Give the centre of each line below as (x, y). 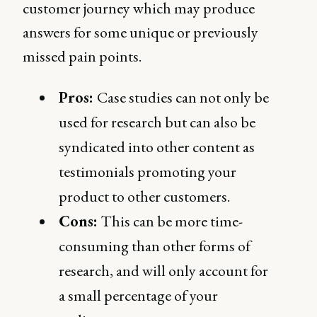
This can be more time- (171, 221)
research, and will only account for (164, 271)
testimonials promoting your (148, 172)
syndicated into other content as (157, 147)
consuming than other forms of (155, 246)
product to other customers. (145, 196)
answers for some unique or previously (140, 32)
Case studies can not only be (183, 97)
